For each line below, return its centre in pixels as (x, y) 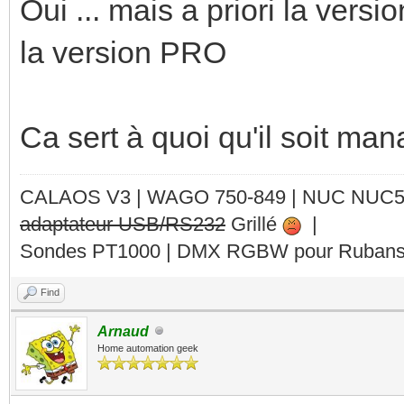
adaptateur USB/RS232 (123, 224)
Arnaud (123, 331)
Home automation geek (148, 348)
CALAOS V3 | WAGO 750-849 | (161, 197)
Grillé (254, 224)
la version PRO (123, 52)
